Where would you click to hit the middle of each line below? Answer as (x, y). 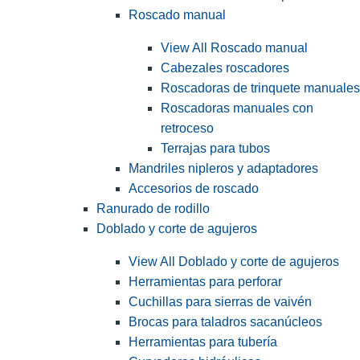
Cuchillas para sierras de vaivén (220, 302)
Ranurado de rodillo (153, 209)
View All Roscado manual (234, 48)
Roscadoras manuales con (237, 108)
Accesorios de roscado (194, 189)
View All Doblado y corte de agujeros (234, 262)
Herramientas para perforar (205, 282)
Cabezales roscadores (225, 68)
